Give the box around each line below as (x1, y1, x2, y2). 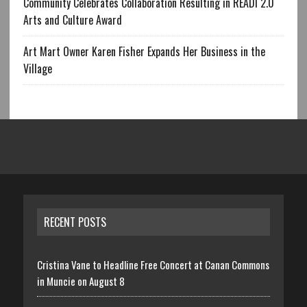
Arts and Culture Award (23, 11, 122, 28)
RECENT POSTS (43, 213, 106, 230)
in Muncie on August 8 (36, 273, 125, 288)
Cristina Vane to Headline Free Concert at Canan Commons (36, 256, 269, 272)
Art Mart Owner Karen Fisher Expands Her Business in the (23, 42, 265, 60)
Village (23, 60, 52, 77)
